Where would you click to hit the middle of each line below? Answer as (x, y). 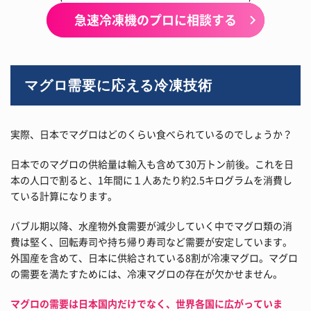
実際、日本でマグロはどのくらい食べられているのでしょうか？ (151, 134)
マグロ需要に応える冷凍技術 (118, 85)
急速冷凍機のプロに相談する (155, 20)
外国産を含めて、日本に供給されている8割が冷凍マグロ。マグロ (154, 257)
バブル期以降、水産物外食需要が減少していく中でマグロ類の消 (151, 225)
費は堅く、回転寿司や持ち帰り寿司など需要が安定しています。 (151, 241)
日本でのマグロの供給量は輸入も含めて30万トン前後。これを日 (152, 163)
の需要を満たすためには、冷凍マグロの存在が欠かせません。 (146, 273)
